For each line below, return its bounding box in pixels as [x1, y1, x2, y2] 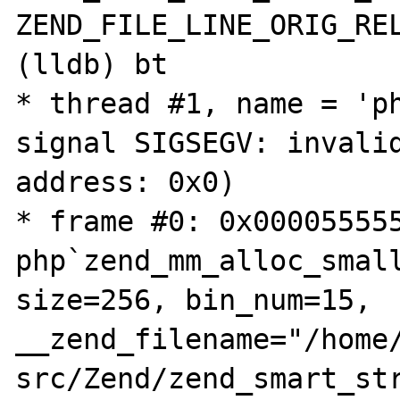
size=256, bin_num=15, [15, 284, 372, 316]
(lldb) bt [15, 48, 169, 80]
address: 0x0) [15, 166, 237, 198]
